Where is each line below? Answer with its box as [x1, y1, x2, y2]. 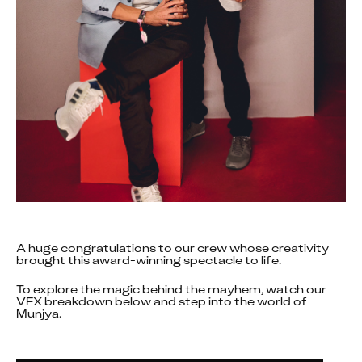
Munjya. [16, 305, 61, 322]
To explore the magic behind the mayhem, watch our [16, 280, 326, 297]
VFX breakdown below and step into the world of [16, 293, 307, 309]
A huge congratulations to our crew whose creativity [16, 239, 329, 256]
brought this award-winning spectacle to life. [16, 251, 281, 268]
